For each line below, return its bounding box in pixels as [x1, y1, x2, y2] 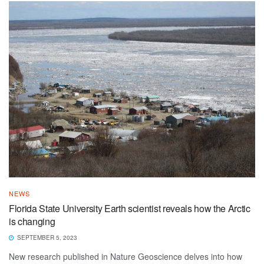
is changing [9, 214, 55, 228]
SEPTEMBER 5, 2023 [15, 233, 77, 242]
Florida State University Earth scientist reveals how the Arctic [9, 201, 250, 215]
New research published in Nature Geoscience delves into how [9, 250, 242, 262]
